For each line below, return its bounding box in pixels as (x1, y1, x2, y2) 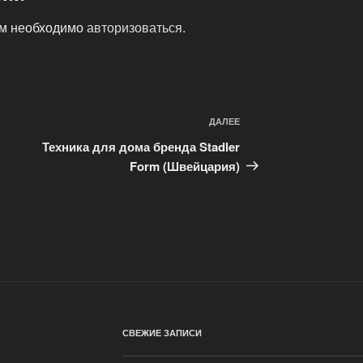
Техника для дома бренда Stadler (42, 137, 241, 156)
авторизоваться (87, 17, 182, 36)
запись (240, 134, 286, 153)
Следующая (240, 114, 318, 134)
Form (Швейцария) (130, 156, 241, 175)
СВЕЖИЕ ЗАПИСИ (122, 326, 202, 339)
